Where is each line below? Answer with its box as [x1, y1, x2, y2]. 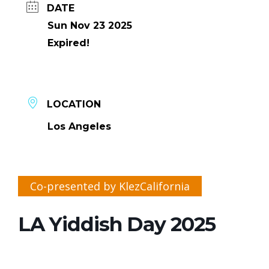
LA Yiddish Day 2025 [18, 211, 216, 236]
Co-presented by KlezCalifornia [30, 178, 190, 193]
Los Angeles [47, 120, 111, 132]
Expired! [47, 37, 89, 49]
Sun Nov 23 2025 [47, 19, 132, 31]
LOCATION [47, 98, 101, 110]
